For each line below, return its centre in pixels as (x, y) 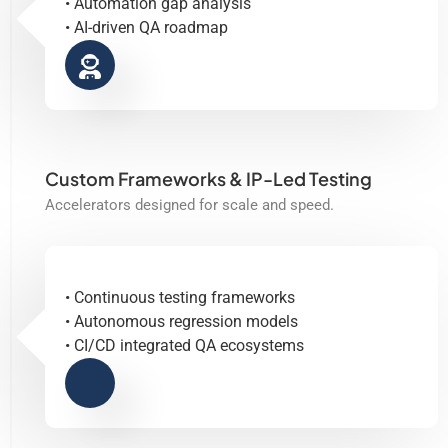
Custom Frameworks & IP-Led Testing (208, 178)
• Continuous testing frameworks (180, 297)
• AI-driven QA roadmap (146, 27)
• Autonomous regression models (181, 321)
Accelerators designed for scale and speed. (189, 204)
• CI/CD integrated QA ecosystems (184, 345)
